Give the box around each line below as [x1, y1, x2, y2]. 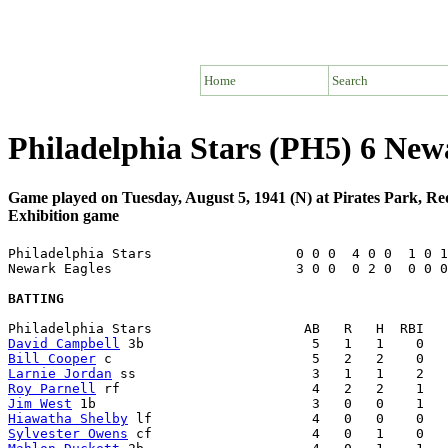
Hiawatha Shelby [8, 410, 128, 426]
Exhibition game [8, 206, 119, 224]
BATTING [8, 290, 64, 306]
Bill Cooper [8, 350, 96, 366]
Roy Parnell [8, 380, 96, 396]
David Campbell [8, 335, 120, 351]
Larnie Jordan [8, 365, 112, 381]
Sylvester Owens [8, 425, 128, 441]
